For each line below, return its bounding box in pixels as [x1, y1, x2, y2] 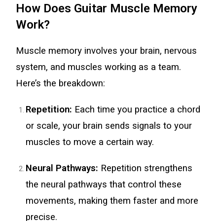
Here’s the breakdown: [16, 78, 106, 89]
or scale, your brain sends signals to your [26, 120, 192, 131]
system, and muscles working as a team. [16, 62, 182, 73]
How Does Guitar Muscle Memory [16, 1, 198, 15]
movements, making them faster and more [26, 195, 199, 206]
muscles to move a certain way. [26, 137, 154, 147]
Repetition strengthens [98, 163, 193, 174]
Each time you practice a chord [72, 104, 201, 115]
